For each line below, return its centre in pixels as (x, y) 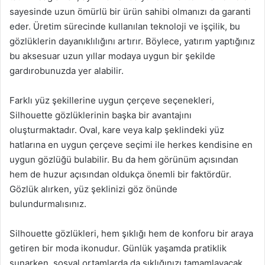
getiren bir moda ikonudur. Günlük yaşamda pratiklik (118, 248)
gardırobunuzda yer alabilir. (67, 71)
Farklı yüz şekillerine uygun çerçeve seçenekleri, (112, 100)
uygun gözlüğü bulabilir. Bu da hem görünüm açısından (124, 159)
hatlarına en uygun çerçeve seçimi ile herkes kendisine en (131, 145)
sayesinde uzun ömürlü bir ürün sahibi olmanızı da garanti (130, 12)
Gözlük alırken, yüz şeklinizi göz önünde (93, 189)
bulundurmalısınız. (48, 204)
